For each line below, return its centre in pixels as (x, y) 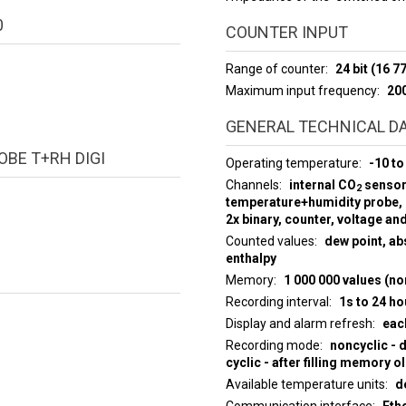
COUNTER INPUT (286, 32)
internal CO (322, 184)
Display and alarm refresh (299, 323)
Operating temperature (292, 163)
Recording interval (277, 301)
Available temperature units (305, 384)
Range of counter (275, 68)
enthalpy (251, 258)
